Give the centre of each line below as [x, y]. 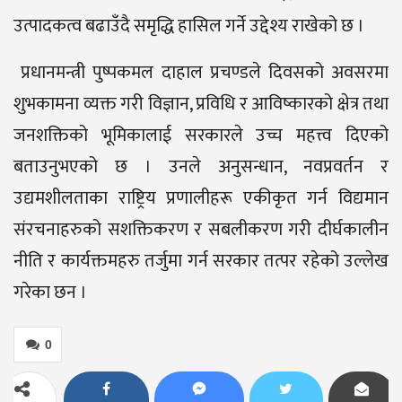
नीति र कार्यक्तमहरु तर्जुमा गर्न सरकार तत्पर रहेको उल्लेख [201, 262]
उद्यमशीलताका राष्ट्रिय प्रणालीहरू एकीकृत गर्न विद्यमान [201, 199]
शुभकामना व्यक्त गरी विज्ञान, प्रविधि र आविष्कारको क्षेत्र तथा [201, 105]
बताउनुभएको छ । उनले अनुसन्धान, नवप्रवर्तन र [201, 167]
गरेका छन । [50, 293]
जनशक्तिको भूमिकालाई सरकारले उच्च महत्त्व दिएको [201, 136]
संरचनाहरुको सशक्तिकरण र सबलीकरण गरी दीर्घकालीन [201, 230]
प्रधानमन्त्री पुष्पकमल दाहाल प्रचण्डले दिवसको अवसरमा [201, 73]
